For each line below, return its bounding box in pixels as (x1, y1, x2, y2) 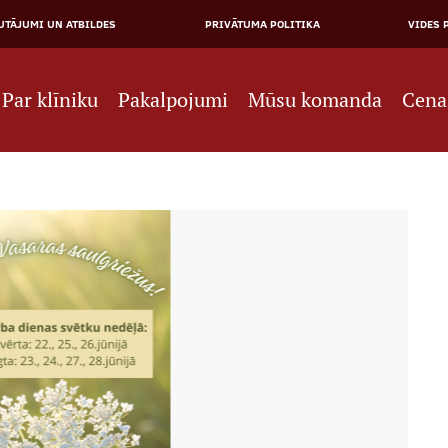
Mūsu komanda (248, 87, 383, 113)
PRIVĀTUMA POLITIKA (204, 16, 320, 32)
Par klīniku (2, 87, 99, 113)
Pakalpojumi (118, 87, 229, 113)
